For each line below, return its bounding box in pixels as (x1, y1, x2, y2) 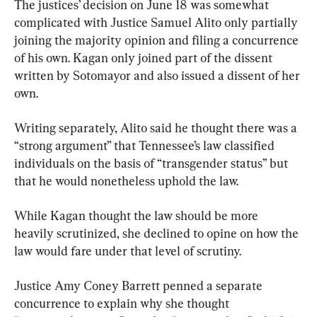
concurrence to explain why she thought (14, 295, 232, 311)
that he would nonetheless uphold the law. (14, 173, 238, 188)
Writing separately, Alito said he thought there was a (14, 120, 300, 135)
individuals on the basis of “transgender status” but (14, 155, 291, 171)
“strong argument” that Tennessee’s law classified (14, 137, 277, 153)
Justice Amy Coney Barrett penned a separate (14, 277, 265, 293)
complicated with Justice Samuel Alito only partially (14, 14, 301, 30)
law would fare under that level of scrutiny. (14, 243, 241, 258)
